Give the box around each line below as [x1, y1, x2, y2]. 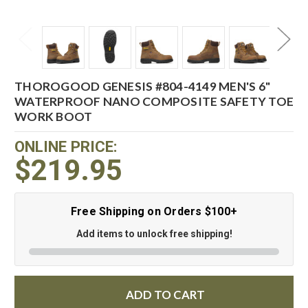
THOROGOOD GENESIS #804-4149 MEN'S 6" [14, 78, 270, 93]
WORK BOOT [14, 109, 93, 124]
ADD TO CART [125, 287, 205, 302]
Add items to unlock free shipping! [76, 228, 232, 239]
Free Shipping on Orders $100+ [70, 205, 238, 218]
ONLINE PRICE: [14, 137, 118, 155]
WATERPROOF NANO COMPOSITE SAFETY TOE [14, 93, 294, 109]
